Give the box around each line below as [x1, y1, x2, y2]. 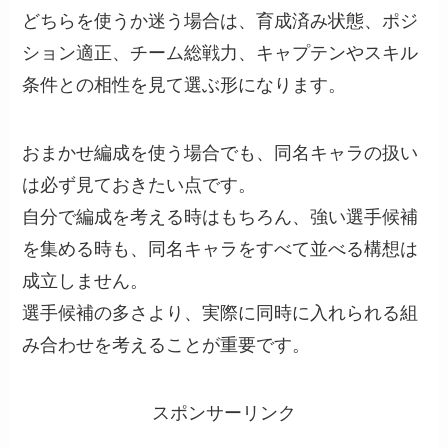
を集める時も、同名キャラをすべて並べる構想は [22, 239, 419, 260]
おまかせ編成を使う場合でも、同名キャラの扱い [22, 143, 419, 164]
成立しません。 [22, 271, 149, 292]
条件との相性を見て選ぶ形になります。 [22, 75, 347, 96]
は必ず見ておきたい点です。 [22, 175, 257, 196]
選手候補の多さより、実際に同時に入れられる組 [22, 303, 419, 324]
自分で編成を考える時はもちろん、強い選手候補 [22, 207, 419, 228]
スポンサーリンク [152, 403, 296, 424]
